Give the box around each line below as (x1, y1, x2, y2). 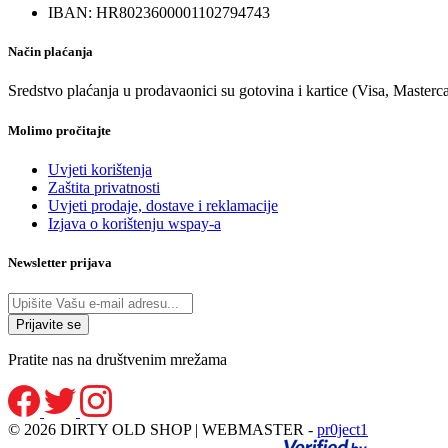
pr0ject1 (317, 421, 368, 439)
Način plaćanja (8, 44, 93, 60)
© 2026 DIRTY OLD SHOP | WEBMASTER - (8, 421, 317, 439)
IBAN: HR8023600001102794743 (48, 4, 270, 22)
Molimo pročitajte (8, 122, 111, 138)
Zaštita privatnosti (48, 178, 160, 196)
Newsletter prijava (8, 254, 112, 270)
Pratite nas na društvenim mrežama (8, 351, 227, 369)
